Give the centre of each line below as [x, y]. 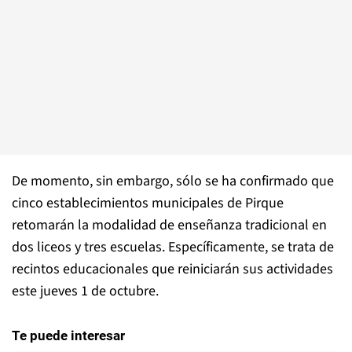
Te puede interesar [68, 335]
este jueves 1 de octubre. [85, 291]
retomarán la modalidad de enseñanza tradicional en [169, 225]
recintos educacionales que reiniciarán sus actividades [172, 269]
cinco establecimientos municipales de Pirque [148, 203]
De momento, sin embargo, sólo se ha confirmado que [173, 181]
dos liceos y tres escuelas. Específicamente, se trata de [173, 247]
